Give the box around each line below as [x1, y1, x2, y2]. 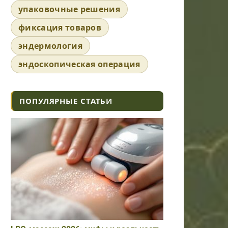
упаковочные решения [18, 4, 121, 15]
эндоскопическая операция [18, 59, 140, 70]
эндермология [18, 40, 82, 51]
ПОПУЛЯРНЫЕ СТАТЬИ [19, 96, 113, 106]
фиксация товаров [18, 22, 102, 33]
